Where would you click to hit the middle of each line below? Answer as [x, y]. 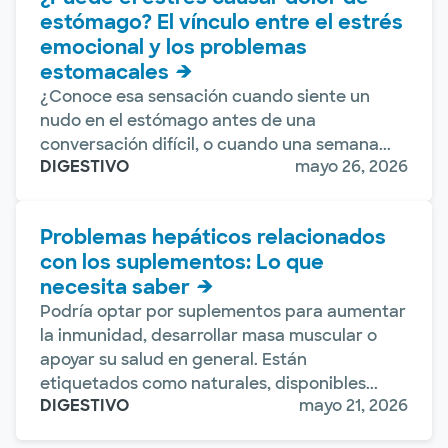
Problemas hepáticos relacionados [213, 236]
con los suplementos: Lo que [182, 261]
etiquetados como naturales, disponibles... [209, 383]
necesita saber [115, 286]
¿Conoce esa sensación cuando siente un [205, 96]
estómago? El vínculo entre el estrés [221, 21]
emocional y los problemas [173, 46]
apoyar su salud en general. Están [173, 359]
